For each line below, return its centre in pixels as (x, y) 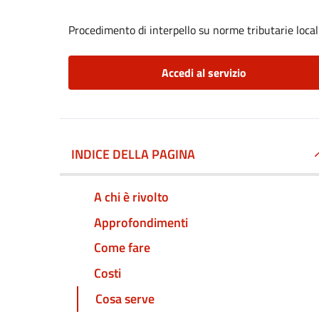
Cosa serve (125, 299)
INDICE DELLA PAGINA (133, 154)
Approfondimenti (141, 222)
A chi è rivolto (131, 197)
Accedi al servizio (204, 73)
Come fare (122, 248)
